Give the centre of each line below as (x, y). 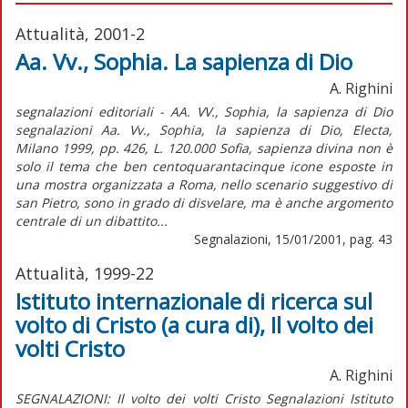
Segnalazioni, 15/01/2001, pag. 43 (293, 239)
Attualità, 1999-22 (85, 273)
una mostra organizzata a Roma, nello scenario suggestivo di (204, 184)
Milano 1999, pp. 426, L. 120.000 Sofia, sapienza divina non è (204, 148)
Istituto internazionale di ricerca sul (194, 301)
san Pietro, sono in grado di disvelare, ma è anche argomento (204, 202)
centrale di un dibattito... (92, 220)
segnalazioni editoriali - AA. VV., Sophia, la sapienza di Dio (204, 111)
